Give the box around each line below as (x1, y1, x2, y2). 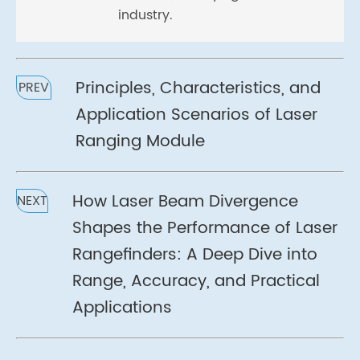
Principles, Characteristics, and (76, 76, 321, 103)
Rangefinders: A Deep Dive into (72, 242, 317, 269)
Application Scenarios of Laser (76, 102, 318, 129)
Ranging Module (76, 129, 206, 156)
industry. (118, 5, 173, 27)
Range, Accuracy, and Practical (72, 268, 320, 296)
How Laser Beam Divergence (72, 189, 298, 216)
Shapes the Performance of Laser (72, 215, 337, 243)
